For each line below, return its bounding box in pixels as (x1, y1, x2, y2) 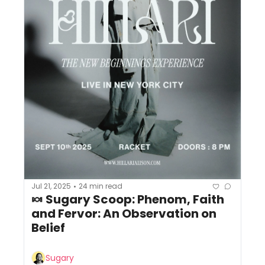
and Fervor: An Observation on (31, 205, 216, 222)
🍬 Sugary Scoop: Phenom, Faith (31, 190, 224, 208)
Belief (31, 219, 65, 236)
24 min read (79, 181, 122, 192)
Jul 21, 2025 (31, 181, 71, 192)
